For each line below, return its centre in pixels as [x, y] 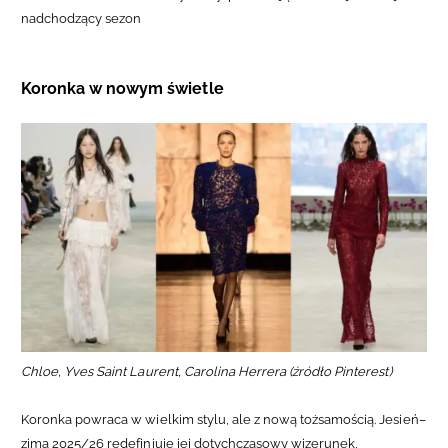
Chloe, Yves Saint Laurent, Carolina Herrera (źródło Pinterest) [206, 371]
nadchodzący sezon [81, 19]
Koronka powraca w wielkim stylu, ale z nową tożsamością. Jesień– [223, 419]
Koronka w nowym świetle [122, 89]
